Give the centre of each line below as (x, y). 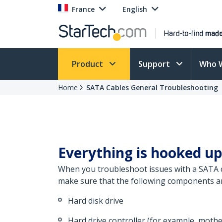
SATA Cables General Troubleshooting (152, 87)
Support (155, 64)
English (135, 9)
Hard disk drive (96, 201)
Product (88, 64)
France (83, 9)
